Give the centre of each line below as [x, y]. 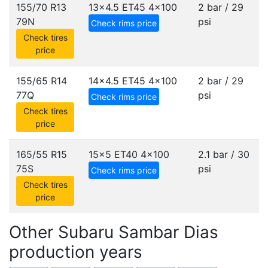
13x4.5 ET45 [117, 7]
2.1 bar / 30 [224, 154]
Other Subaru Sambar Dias [114, 232]
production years [76, 252]
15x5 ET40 [113, 154]
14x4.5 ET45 [117, 81]
